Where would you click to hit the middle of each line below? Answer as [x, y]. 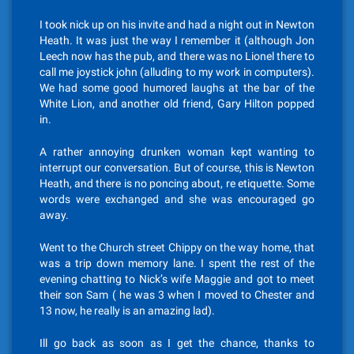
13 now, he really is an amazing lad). [127, 311]
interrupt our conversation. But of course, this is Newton [177, 168]
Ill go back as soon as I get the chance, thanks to [177, 343]
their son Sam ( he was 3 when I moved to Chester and [177, 295]
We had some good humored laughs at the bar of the [177, 88]
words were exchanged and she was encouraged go [177, 199]
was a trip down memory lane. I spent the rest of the [177, 263]
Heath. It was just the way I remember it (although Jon [177, 40]
